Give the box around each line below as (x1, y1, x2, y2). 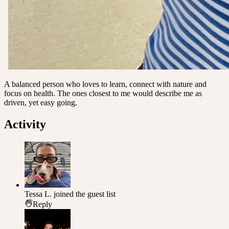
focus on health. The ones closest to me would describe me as (4, 89, 202, 98)
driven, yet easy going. (4, 98, 77, 107)
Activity (4, 118, 46, 131)
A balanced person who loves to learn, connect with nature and (4, 80, 207, 89)
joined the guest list (54, 190, 116, 199)
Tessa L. (25, 190, 52, 199)
